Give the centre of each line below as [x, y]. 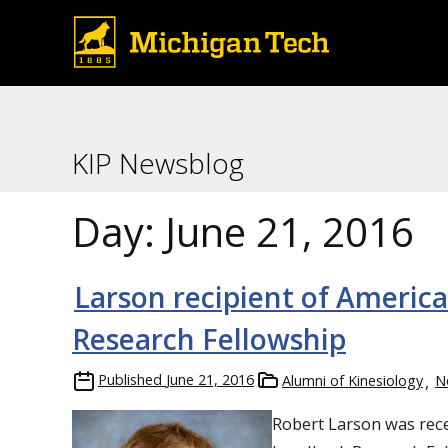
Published [130, 379]
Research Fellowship [209, 339]
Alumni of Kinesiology [352, 380]
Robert [298, 423]
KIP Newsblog [158, 163]
